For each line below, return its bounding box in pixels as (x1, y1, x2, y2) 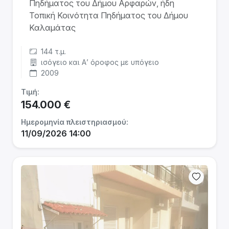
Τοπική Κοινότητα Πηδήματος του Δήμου (29, 10, 188, 20)
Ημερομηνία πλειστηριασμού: (21, 118, 128, 126)
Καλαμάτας (29, 22, 76, 33)
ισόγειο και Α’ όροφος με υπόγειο (39, 58, 159, 66)
